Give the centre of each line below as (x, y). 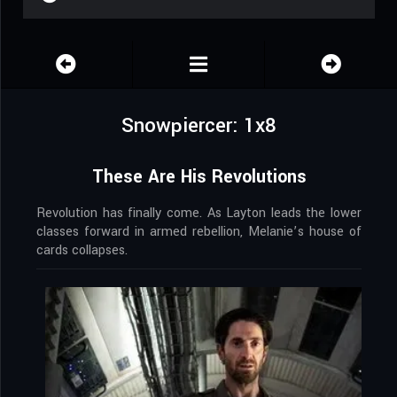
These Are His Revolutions (199, 177)
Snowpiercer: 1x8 (199, 126)
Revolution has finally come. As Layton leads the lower (199, 214)
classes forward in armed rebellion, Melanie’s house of (199, 232)
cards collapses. (82, 251)
